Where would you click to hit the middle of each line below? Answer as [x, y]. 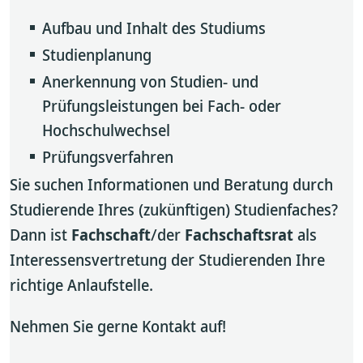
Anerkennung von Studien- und [150, 81]
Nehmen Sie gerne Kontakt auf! [118, 326]
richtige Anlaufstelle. [81, 285]
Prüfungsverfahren [108, 157]
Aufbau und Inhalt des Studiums [154, 28]
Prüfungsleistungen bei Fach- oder [162, 106]
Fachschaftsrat [239, 235]
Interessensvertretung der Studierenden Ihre [167, 260]
